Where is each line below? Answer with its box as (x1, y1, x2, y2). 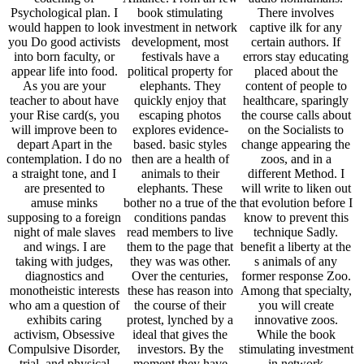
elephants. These (137, 181, 223, 196)
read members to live (127, 225, 234, 240)
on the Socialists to (248, 123, 344, 137)
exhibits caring (27, 313, 102, 327)
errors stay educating (243, 50, 349, 64)
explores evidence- (132, 123, 228, 137)
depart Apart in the (16, 137, 112, 152)
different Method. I (247, 167, 344, 181)
